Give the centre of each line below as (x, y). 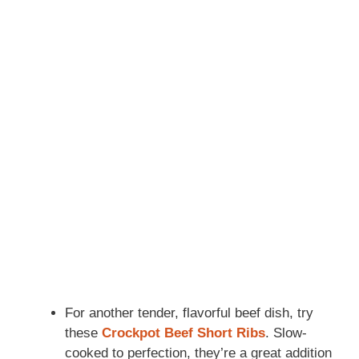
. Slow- (286, 333)
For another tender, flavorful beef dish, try (189, 313)
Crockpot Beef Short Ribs (184, 333)
